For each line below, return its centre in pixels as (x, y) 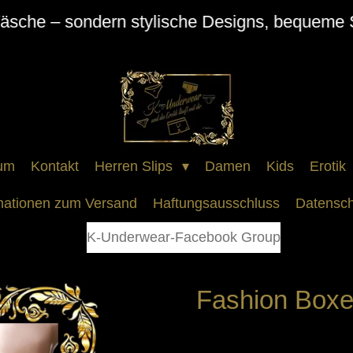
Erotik (328, 166)
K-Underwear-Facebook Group (184, 237)
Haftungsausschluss (217, 203)
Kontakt (54, 166)
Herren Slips (135, 166)
